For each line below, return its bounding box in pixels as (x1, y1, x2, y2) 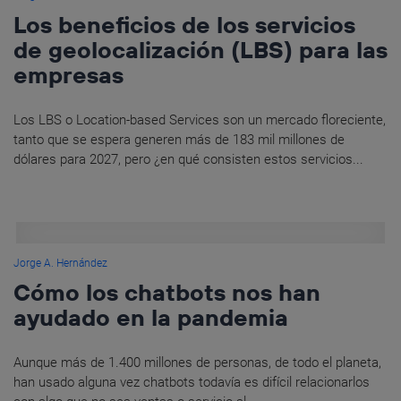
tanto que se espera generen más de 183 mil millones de (13, 131, 345, 148)
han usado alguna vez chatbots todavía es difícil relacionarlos (13, 373, 370, 390)
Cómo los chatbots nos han (13, 277, 320, 307)
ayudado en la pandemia (13, 302, 288, 332)
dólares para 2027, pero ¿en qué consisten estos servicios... (13, 150, 363, 167)
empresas (13, 59, 124, 90)
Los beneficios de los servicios (13, 9, 355, 39)
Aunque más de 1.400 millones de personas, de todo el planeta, (13, 354, 381, 371)
